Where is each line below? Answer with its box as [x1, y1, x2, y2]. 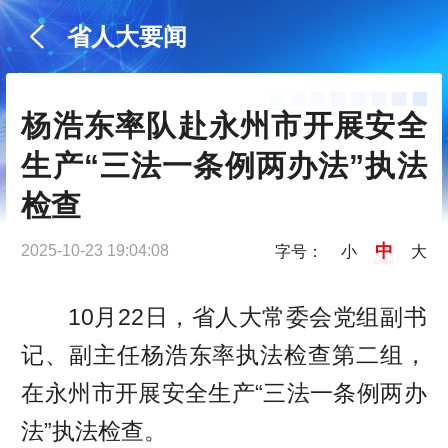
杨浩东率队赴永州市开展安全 [21, 109, 427, 143]
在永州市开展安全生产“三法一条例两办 [21, 380, 427, 407]
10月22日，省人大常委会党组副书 [67, 304, 427, 331]
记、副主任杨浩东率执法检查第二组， [21, 342, 427, 369]
